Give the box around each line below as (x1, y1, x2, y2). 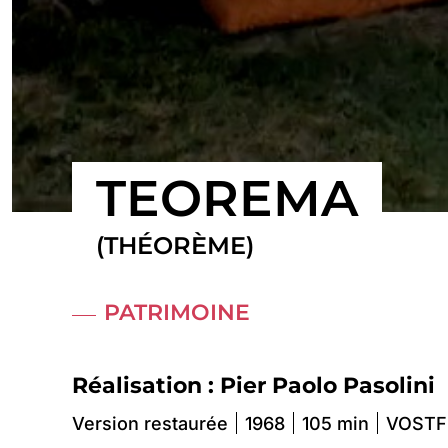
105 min (302, 412, 369, 434)
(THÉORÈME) (96, 230, 254, 260)
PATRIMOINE (104, 298, 250, 326)
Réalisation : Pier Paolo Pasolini (72, 371, 435, 399)
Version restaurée (72, 412, 228, 434)
